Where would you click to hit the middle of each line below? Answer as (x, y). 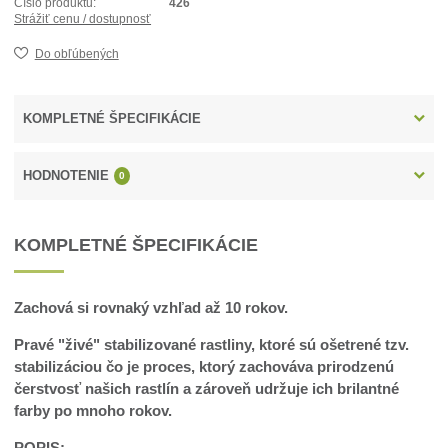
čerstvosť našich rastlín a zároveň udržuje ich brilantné (207, 389)
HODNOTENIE (66, 176)
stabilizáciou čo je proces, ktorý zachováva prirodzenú (204, 367)
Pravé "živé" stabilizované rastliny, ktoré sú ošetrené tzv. (212, 345)
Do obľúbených (76, 53)
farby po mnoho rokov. (93, 411)
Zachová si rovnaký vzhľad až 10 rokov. (151, 308)
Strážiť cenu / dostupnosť (83, 19)
